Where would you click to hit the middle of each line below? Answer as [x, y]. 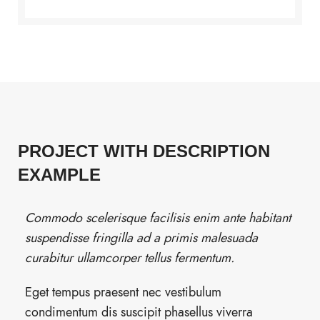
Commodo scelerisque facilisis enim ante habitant [158, 217]
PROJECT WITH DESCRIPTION [144, 151]
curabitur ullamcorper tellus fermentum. [130, 257]
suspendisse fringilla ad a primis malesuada [141, 237]
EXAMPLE [59, 175]
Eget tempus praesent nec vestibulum [123, 292]
